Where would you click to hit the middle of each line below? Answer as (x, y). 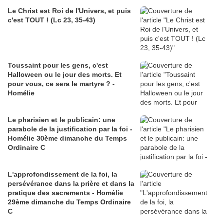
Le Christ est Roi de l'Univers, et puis (69, 11)
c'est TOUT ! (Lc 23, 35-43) (52, 20)
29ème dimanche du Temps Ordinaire (69, 202)
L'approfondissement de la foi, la (63, 174)
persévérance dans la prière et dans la (71, 184)
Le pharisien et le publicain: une (62, 120)
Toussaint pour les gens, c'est (58, 65)
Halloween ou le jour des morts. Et (65, 75)
